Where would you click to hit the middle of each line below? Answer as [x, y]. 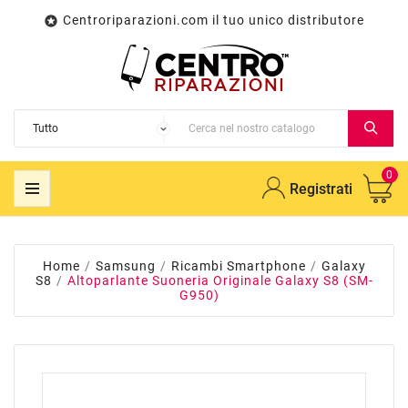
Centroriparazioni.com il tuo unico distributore [214, 20]
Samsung [125, 266]
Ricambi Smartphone [238, 266]
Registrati [321, 189]
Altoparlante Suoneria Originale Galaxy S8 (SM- [220, 280]
